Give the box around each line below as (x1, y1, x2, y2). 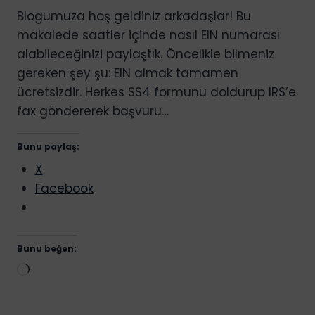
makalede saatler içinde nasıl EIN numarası (17, 26, 280, 44)
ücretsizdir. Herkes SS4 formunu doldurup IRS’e (17, 83, 296, 101)
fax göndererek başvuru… (17, 102, 169, 120)
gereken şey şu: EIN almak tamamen (17, 64, 238, 82)
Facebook (34, 179, 94, 197)
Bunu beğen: (17, 243, 77, 255)
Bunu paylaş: (17, 140, 79, 153)
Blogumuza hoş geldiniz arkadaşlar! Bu (17, 7, 251, 25)
